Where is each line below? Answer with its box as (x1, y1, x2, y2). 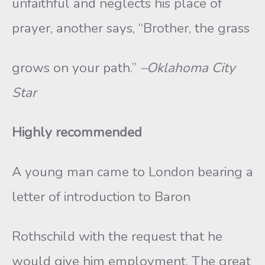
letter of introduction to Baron (12, 188, 190, 206)
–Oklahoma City (140, 59, 235, 77)
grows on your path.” (12, 59, 140, 77)
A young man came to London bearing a (12, 163, 253, 181)
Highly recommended (12, 123, 142, 141)
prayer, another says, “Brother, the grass (12, 19, 250, 37)
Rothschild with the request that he (12, 227, 222, 245)
